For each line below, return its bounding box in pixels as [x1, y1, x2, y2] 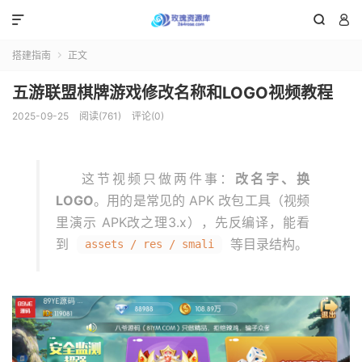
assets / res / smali [85, 238, 214, 250]
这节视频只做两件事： [82, 170, 235, 187]
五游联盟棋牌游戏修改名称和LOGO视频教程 [12, 83, 333, 103]
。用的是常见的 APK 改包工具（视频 [94, 192, 309, 208]
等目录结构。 [226, 236, 308, 252]
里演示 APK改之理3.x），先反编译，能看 [56, 214, 309, 230]
